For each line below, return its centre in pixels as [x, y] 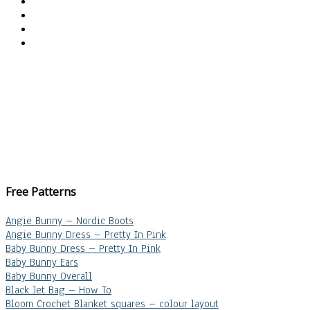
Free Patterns [41, 191]
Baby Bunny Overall [49, 276]
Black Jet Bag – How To [58, 290]
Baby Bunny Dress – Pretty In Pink [83, 248]
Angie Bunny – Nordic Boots [70, 220]
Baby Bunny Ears [42, 262]
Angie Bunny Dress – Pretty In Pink [86, 234]
